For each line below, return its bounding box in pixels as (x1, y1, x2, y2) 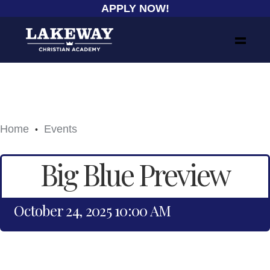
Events (44, 123, 77, 135)
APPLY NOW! (101, 2, 169, 14)
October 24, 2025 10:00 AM (14, 201, 171, 220)
